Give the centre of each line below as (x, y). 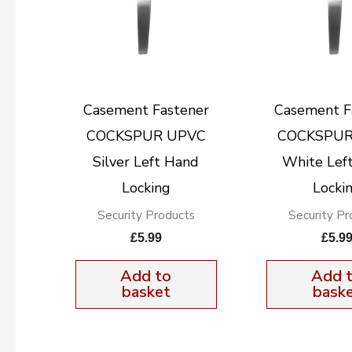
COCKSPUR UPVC (146, 136)
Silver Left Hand (146, 161)
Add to (146, 276)
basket (146, 291)
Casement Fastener (146, 110)
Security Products (146, 215)
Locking (146, 187)
